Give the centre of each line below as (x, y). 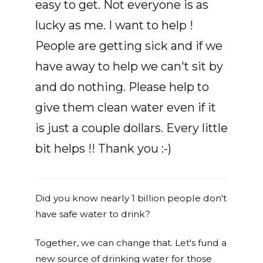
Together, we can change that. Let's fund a (131, 242)
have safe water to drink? (93, 214)
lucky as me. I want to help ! (114, 25)
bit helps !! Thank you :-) (105, 148)
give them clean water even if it (126, 107)
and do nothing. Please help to (122, 87)
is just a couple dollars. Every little (131, 128)
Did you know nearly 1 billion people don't (131, 198)
